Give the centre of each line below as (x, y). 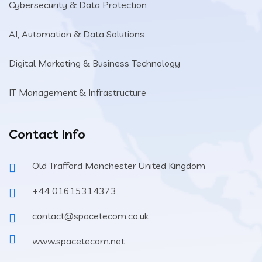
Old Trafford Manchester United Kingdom (119, 166)
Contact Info (47, 134)
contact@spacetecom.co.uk (90, 216)
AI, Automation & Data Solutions (77, 34)
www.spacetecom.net (78, 241)
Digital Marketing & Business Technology (94, 63)
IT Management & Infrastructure (77, 93)
